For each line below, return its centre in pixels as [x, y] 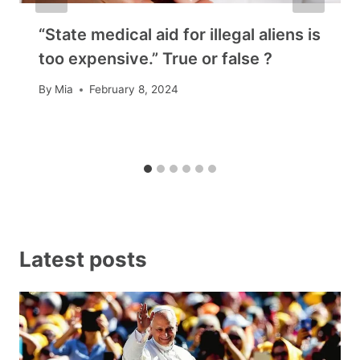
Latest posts [83, 259]
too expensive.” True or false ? [155, 58]
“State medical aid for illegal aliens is [180, 34]
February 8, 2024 [134, 90]
